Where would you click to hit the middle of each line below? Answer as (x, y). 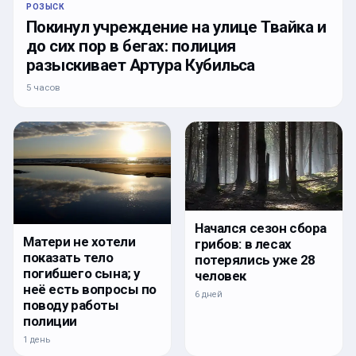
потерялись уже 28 (255, 259)
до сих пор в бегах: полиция (131, 46)
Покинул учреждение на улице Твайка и (176, 27)
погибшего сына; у (81, 274)
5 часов (43, 88)
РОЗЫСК (46, 7)
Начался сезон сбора (261, 228)
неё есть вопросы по (90, 290)
